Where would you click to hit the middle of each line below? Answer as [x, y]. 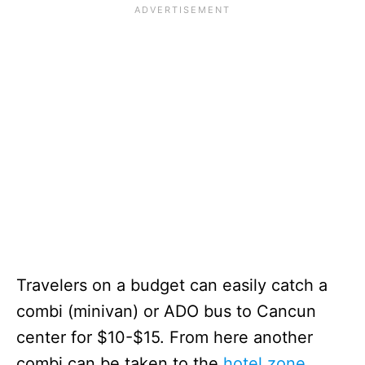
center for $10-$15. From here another [165, 337]
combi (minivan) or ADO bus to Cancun [166, 311]
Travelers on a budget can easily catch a [172, 285]
